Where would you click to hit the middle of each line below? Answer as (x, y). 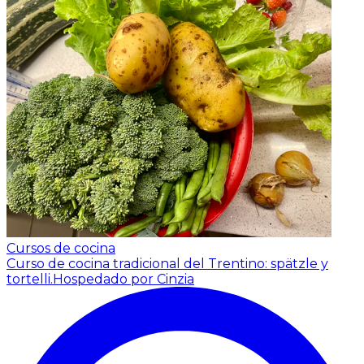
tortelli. (30, 279)
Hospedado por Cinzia (123, 279)
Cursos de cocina (61, 248)
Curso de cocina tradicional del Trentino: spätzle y (167, 263)
